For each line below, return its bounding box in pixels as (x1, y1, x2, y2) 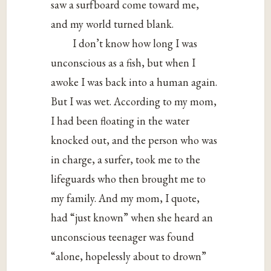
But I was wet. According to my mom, (51, 94, 217, 109)
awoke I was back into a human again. (51, 75, 218, 90)
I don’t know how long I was (73, 36, 198, 51)
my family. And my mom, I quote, (51, 191, 200, 206)
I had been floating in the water (51, 114, 190, 128)
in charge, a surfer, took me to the (51, 152, 201, 167)
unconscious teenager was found (51, 230, 195, 244)
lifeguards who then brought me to (51, 172, 206, 186)
